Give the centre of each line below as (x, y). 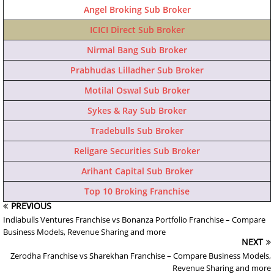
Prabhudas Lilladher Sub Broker (137, 70)
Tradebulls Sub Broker (137, 130)
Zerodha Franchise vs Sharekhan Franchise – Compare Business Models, (141, 255)
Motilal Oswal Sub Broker (137, 90)
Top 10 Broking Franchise (137, 191)
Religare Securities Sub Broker (137, 150)
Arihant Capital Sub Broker (137, 171)
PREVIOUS (31, 206)
